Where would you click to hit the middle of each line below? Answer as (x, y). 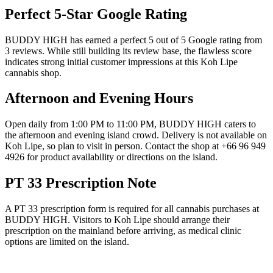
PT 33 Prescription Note (81, 183)
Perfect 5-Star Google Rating (96, 14)
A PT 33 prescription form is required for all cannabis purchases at (132, 209)
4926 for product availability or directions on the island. (111, 157)
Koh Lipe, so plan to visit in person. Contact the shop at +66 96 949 (135, 146)
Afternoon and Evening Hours (99, 98)
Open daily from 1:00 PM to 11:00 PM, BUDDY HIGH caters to (130, 124)
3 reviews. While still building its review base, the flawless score (128, 51)
